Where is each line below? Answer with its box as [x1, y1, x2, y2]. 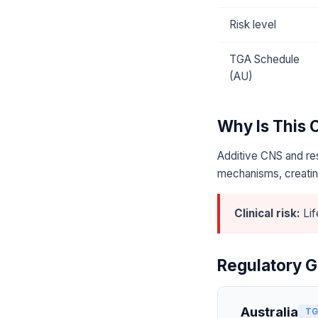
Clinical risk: [234, 207, 300, 221]
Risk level [229, 18, 276, 32]
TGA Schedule [229, 53, 300, 67]
